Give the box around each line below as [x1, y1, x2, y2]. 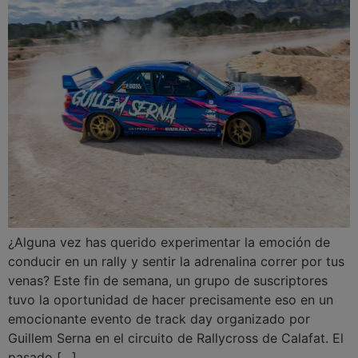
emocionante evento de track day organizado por [8, 311, 310, 328]
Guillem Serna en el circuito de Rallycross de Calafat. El [8, 330, 344, 347]
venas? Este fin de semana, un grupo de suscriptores [8, 272, 328, 289]
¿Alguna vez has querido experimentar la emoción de [8, 234, 330, 251]
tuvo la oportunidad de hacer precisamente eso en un [8, 292, 333, 308]
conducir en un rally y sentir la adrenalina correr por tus [8, 253, 344, 270]
